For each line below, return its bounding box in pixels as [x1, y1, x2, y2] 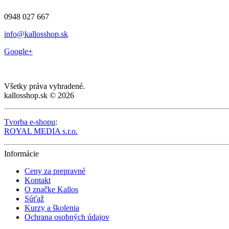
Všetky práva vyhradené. [4, 82, 85, 91]
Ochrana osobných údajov [25, 213, 109, 222]
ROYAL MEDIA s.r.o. [4, 127, 78, 136]
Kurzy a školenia [25, 203, 79, 213]
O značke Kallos [25, 185, 78, 194]
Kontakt [25, 176, 51, 185]
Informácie [4, 149, 39, 158]
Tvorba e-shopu [4, 118, 55, 127]
